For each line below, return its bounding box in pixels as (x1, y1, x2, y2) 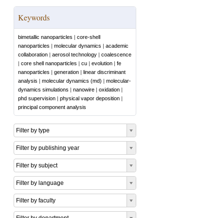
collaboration (18, 52, 48, 57)
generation (54, 69, 79, 75)
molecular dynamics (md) (42, 78, 102, 84)
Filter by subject (16, 162, 57, 169)
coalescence (101, 52, 131, 57)
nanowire (73, 87, 94, 92)
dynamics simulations (18, 87, 69, 92)
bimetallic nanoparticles (18, 34, 73, 40)
